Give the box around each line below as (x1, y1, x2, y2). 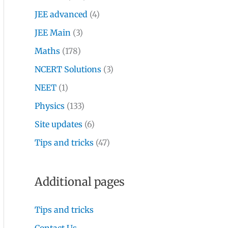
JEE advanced (35, 9, 88, 20)
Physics (35, 101, 65, 111)
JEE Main (35, 27, 71, 38)
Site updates (35, 119, 82, 130)
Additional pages (35, 175, 125, 189)
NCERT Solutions (35, 64, 101, 75)
